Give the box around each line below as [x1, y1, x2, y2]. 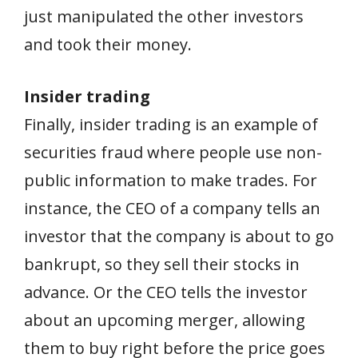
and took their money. [24, 34, 192, 56]
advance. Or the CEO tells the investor [24, 281, 308, 304]
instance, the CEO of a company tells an [24, 197, 320, 220]
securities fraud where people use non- [24, 141, 322, 164]
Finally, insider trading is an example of [24, 113, 318, 136]
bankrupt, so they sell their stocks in [24, 253, 300, 276]
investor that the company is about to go [24, 225, 334, 248]
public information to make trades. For [24, 169, 317, 192]
